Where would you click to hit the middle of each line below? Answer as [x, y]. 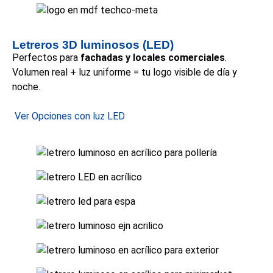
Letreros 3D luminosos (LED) [93, 45]
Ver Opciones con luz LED [70, 116]
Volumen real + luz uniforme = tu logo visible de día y [125, 73]
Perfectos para [46, 58]
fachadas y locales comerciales [153, 58]
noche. [26, 87]
